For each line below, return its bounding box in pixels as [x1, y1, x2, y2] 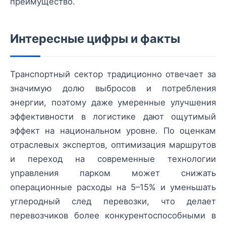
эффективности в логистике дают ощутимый [10, 111, 216, 122]
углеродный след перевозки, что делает [10, 196, 216, 207]
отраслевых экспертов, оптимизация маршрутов [10, 140, 216, 150]
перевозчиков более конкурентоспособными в [10, 210, 216, 221]
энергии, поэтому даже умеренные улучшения [10, 97, 216, 108]
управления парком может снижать [10, 168, 216, 179]
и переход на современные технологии [10, 154, 216, 164]
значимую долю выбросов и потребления [10, 83, 216, 94]
